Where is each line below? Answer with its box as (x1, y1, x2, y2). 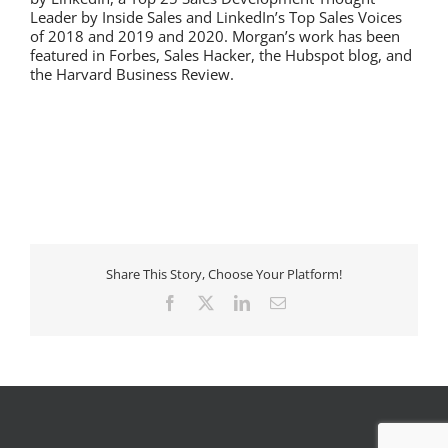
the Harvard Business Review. (30, 64, 238, 84)
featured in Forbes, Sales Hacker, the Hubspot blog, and (30, 45, 412, 65)
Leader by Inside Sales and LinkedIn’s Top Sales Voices (30, 7, 402, 27)
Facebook (177, 294, 239, 311)
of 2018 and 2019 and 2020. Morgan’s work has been (30, 26, 400, 46)
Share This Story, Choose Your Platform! (106, 264, 342, 283)
